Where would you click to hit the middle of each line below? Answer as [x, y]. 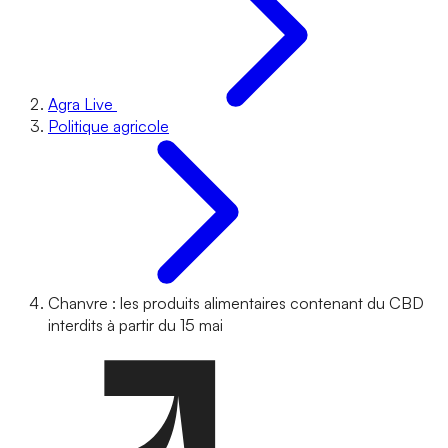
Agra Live [80, 104]
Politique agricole [108, 126]
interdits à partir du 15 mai [135, 325]
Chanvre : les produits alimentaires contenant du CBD [236, 303]
